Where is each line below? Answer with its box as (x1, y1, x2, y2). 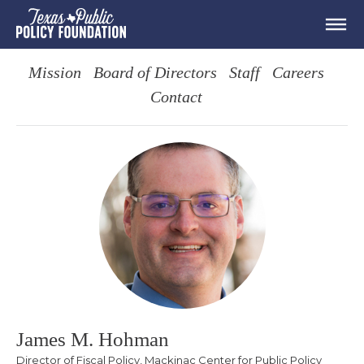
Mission (28, 64, 81, 82)
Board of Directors (93, 64, 217, 82)
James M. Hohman (16, 327, 169, 351)
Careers (271, 64, 324, 82)
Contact (149, 89, 202, 106)
